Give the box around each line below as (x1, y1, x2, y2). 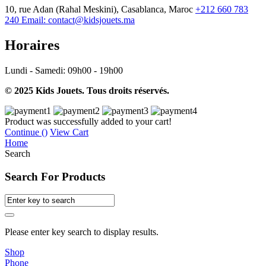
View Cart (50, 126, 88, 137)
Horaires (5, 37, 59, 53)
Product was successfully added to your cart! (5, 116, 172, 126)
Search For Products (5, 170, 105, 183)
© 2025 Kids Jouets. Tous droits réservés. (5, 85, 169, 96)
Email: (21, 15, 46, 26)
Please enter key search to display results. (5, 227, 159, 237)
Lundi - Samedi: (5, 65, 68, 75)
